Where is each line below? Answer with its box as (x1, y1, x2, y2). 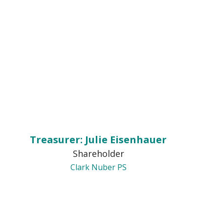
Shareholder (72, 148, 124, 159)
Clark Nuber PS (70, 162, 127, 173)
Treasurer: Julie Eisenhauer (30, 133, 167, 146)
